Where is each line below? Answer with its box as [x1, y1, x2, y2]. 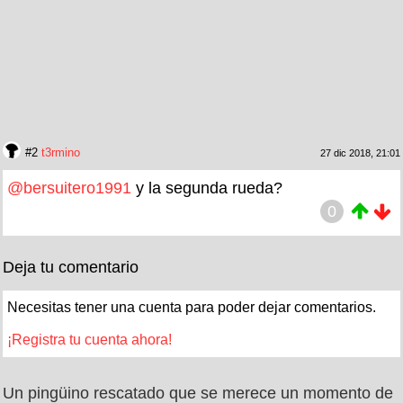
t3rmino [41, 145, 80, 159]
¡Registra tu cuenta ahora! [7, 331, 172, 347]
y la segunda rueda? [131, 178, 282, 197]
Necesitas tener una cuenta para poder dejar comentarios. [7, 299, 376, 315]
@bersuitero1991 [7, 178, 131, 197]
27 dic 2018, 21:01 [320, 147, 400, 158]
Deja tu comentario [3, 257, 139, 276]
